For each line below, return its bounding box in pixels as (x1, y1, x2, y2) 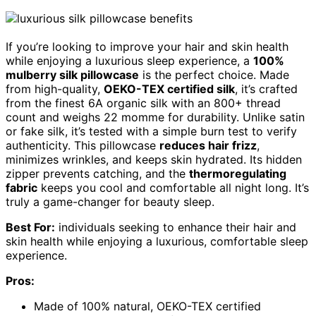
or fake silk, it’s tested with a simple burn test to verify (6, 123, 297, 138)
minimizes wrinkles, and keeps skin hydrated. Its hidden (6, 152, 302, 166)
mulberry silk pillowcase (6, 67, 139, 82)
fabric (6, 180, 37, 195)
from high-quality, (6, 81, 104, 96)
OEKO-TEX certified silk (104, 81, 235, 96)
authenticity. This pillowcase (6, 138, 159, 152)
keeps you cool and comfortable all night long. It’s (37, 180, 309, 195)
